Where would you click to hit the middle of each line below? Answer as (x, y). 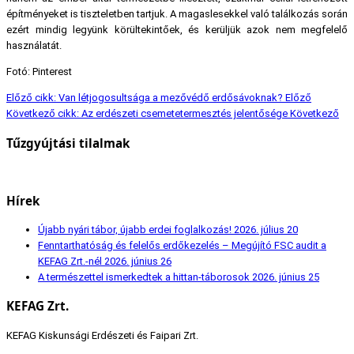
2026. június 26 (138, 262)
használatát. (34, 46)
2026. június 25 (286, 277)
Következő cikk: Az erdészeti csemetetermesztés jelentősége (148, 114)
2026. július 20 (266, 230)
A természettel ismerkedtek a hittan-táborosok (145, 277)
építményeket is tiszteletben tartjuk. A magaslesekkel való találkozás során (177, 14)
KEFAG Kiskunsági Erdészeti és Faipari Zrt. (102, 335)
